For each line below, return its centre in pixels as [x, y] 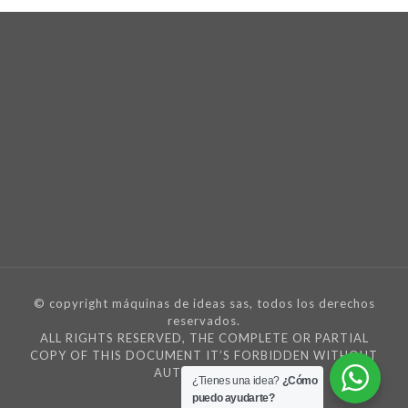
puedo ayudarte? [234, 398]
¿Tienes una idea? [237, 381]
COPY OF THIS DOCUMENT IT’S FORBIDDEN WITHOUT [204, 355]
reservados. [204, 321]
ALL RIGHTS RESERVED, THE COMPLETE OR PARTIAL [204, 338]
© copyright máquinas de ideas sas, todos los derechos [204, 303]
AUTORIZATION [204, 372]
